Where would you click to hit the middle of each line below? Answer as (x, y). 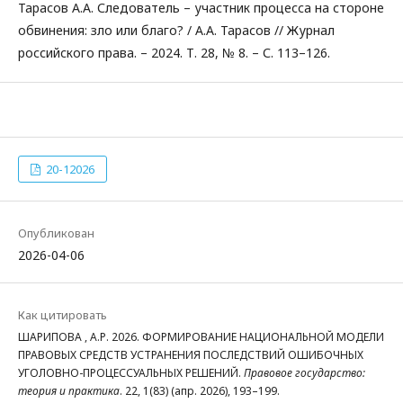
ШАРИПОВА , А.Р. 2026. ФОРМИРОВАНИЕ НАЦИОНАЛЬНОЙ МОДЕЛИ (201, 337)
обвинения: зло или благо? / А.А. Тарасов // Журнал (176, 30)
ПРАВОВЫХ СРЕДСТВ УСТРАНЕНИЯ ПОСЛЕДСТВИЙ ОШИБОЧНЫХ (191, 355)
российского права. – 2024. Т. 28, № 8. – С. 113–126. (174, 53)
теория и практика (69, 391)
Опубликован (56, 233)
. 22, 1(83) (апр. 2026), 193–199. (200, 391)
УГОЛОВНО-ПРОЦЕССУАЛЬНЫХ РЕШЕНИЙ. (131, 373)
